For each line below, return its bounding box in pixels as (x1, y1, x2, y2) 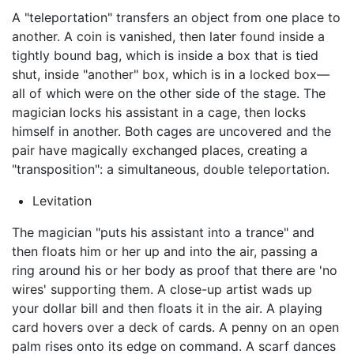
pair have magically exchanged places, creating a (12, 141, 307, 158)
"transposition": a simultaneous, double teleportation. (12, 160, 330, 177)
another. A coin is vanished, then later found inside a (12, 28, 325, 44)
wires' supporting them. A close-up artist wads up (12, 281, 312, 297)
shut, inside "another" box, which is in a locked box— (12, 66, 330, 82)
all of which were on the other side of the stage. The (12, 85, 326, 101)
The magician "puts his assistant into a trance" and (12, 224, 314, 240)
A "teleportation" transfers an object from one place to (12, 9, 341, 25)
